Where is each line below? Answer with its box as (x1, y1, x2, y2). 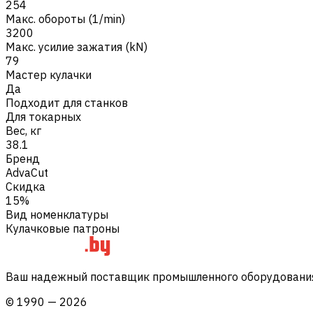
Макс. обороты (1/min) (6, 11, 125, 26)
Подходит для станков (6, 95, 128, 110)
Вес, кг (6, 123, 41, 138)
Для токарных (6, 109, 81, 124)
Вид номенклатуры (6, 207, 108, 221)
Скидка (6, 179, 45, 194)
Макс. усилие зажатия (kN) (6, 39, 147, 54)
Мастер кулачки (6, 67, 92, 82)
